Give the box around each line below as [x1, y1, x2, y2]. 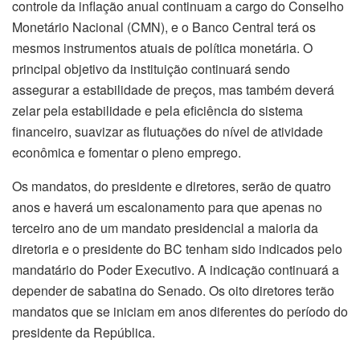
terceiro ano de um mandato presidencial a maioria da [12, 219, 318, 238]
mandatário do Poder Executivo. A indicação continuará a [12, 260, 339, 280]
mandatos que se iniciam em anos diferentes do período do [12, 302, 348, 321]
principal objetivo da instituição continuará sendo [12, 59, 290, 79]
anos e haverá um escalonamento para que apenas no [12, 198, 322, 217]
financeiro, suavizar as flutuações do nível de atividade [12, 122, 323, 141]
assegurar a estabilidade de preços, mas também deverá [12, 80, 334, 100]
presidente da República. [12, 323, 155, 342]
